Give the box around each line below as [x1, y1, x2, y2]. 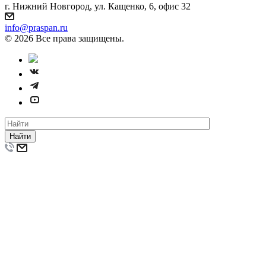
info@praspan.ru [5, 23, 68, 33]
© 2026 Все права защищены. [5, 33, 124, 44]
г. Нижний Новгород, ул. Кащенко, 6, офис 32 [5, 1, 191, 12]
